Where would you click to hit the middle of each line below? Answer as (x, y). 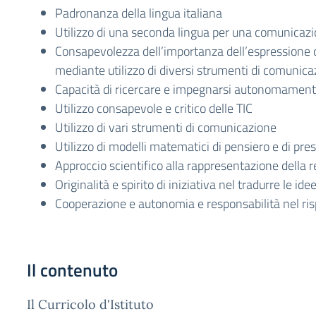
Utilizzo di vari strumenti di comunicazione (166, 127)
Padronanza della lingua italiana (139, 13)
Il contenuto (72, 270)
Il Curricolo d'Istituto (90, 304)
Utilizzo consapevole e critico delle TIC (154, 108)
